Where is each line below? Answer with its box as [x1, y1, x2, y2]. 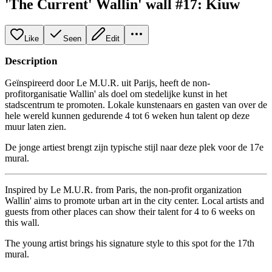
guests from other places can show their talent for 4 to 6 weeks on [5, 206, 255, 217]
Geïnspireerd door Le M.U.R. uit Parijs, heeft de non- [5, 77, 210, 88]
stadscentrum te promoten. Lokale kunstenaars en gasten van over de [5, 99, 267, 110]
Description [5, 55, 57, 67]
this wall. [5, 217, 42, 228]
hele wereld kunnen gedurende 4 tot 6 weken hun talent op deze [5, 110, 250, 121]
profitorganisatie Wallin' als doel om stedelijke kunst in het [5, 88, 227, 99]
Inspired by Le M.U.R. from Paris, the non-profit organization [5, 184, 242, 195]
